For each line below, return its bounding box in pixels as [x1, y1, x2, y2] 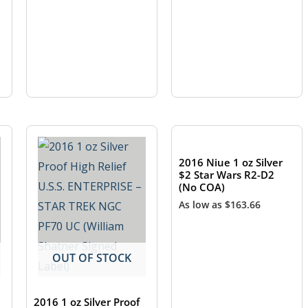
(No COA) [179, 180, 225, 195]
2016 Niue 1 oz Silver [179, 155, 283, 170]
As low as [179, 197, 225, 211]
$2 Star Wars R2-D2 [179, 168, 275, 182]
